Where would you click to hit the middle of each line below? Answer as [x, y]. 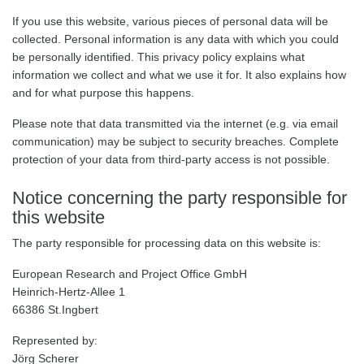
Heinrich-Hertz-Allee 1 [69, 292]
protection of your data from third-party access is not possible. [171, 159]
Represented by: [55, 340]
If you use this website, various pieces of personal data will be [170, 21]
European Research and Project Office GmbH [130, 274]
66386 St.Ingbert [57, 310]
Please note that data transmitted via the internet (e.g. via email [175, 123]
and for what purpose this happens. [105, 93]
